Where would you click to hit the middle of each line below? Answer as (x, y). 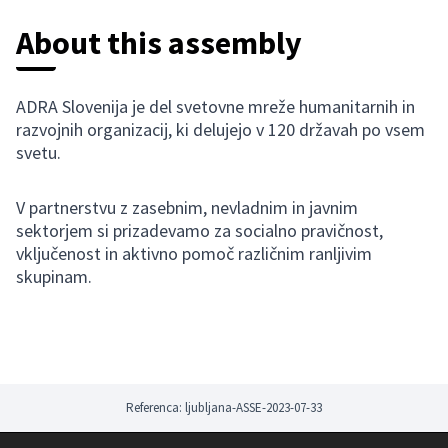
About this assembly (159, 43)
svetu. (38, 152)
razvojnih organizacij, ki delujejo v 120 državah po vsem (220, 129)
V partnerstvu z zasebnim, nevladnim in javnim (187, 207)
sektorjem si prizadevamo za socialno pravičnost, (199, 230)
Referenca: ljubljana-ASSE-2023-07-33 (224, 407)
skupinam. (54, 276)
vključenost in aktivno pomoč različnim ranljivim (194, 253)
